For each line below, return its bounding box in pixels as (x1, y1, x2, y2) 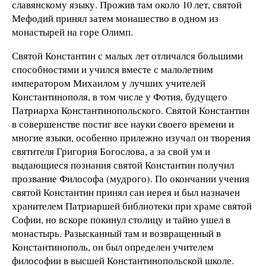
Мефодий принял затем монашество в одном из (12, 11, 218, 25)
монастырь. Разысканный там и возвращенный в (12, 226, 221, 240)
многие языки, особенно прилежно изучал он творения (12, 130, 251, 144)
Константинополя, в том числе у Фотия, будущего (12, 89, 227, 103)
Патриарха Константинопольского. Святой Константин (12, 103, 249, 117)
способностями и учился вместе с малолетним (12, 62, 213, 76)
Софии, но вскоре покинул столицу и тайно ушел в (12, 212, 230, 226)
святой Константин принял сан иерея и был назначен (12, 185, 240, 199)
